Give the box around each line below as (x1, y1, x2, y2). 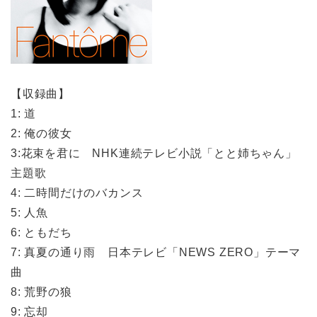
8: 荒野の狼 (11, 286, 72, 299)
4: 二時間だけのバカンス (11, 187, 144, 200)
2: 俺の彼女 (11, 127, 72, 140)
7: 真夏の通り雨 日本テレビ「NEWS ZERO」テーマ (11, 246, 301, 259)
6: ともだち (11, 226, 72, 239)
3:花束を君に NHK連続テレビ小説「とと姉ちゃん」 (11, 147, 297, 160)
